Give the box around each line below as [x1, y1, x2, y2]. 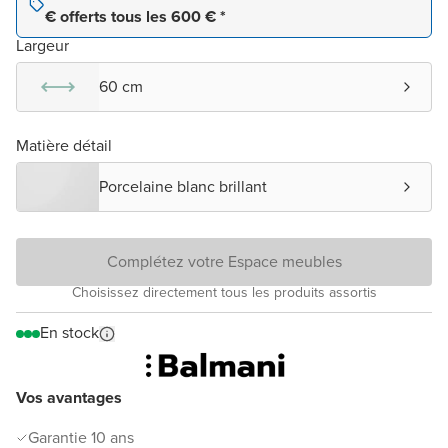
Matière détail [16, 134, 112, 158]
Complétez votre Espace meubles [106, 250, 342, 274]
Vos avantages [16, 386, 122, 410]
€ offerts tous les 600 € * [45, 5, 226, 29]
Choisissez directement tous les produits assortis [71, 282, 377, 304]
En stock [40, 321, 99, 345]
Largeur [16, 34, 69, 58]
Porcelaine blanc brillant [99, 175, 267, 199]
